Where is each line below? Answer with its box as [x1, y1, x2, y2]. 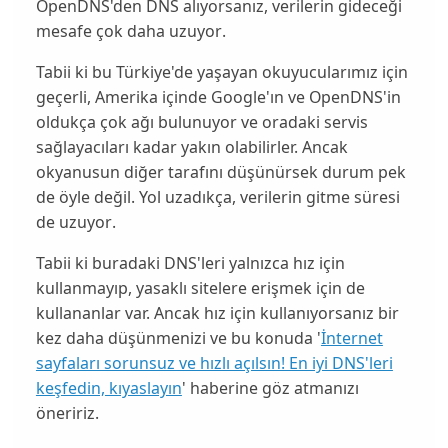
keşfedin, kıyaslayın [35, 377, 182, 400]
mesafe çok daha [35, 20, 169, 43]
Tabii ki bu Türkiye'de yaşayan [35, 61, 262, 84]
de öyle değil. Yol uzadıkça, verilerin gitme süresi [35, 186, 400, 209]
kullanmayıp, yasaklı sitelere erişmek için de [35, 277, 365, 300]
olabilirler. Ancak [224, 136, 348, 159]
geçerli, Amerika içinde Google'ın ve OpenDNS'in [35, 86, 401, 109]
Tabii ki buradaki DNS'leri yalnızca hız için [35, 252, 345, 275]
